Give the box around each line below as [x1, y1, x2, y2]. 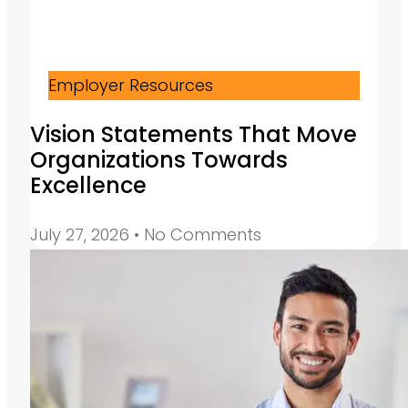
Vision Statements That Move [30, 119, 357, 150]
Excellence [30, 170, 147, 201]
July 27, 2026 [30, 223, 134, 247]
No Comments [139, 223, 261, 247]
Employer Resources [48, 74, 213, 97]
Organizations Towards [30, 145, 288, 176]
